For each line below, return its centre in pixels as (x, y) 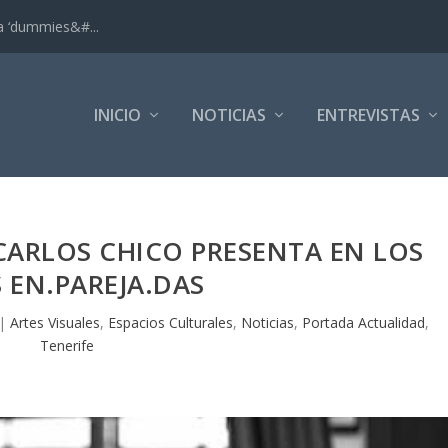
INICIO (117, 115)
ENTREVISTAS (368, 115)
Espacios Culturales (171, 323)
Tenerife (66, 346)
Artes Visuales (55, 323)
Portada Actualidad (364, 323)
